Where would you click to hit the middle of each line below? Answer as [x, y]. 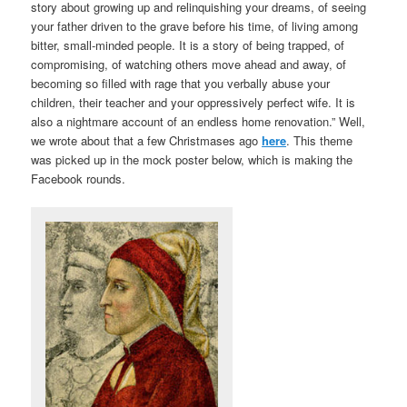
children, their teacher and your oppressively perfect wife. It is [194, 103]
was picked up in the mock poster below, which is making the [192, 160]
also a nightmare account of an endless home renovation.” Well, [199, 122]
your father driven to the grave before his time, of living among [195, 26]
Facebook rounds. [79, 179]
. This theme [320, 141]
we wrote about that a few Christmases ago [147, 141]
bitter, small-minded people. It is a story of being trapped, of [188, 45]
